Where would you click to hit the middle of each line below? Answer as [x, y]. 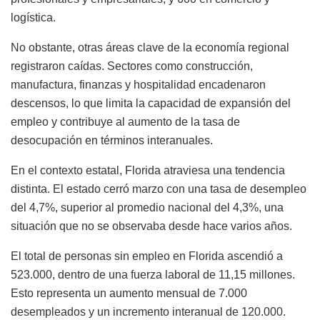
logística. [33, 18]
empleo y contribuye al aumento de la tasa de [125, 122]
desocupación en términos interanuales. [112, 141]
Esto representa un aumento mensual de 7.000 [129, 294]
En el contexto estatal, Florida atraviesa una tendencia [148, 171]
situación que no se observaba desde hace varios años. [151, 226]
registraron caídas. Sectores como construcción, [132, 66]
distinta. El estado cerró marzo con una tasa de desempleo [159, 189]
